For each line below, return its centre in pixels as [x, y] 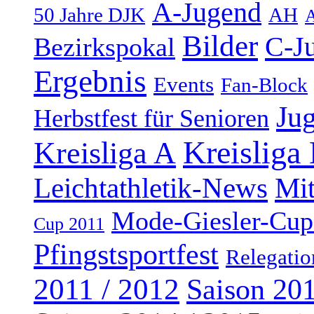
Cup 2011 [69, 224]
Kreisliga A [105, 153]
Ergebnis [90, 82]
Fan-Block [264, 85]
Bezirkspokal [104, 47]
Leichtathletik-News [151, 188]
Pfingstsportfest [126, 255]
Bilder [220, 46]
